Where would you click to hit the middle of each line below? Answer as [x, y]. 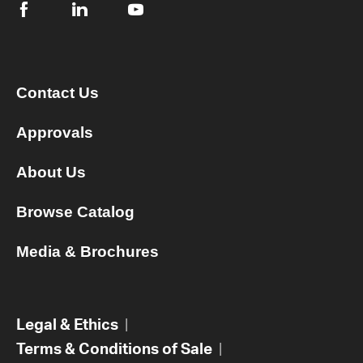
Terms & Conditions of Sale [114, 348]
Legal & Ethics [67, 324]
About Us [51, 173]
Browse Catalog [75, 212]
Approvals [55, 133]
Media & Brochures [88, 252]
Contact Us [58, 93]
